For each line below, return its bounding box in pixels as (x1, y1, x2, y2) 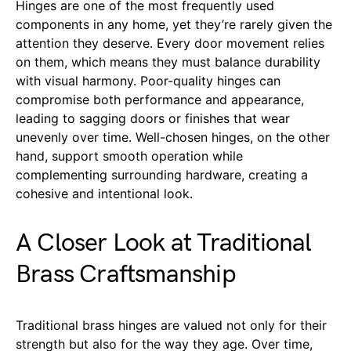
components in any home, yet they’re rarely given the (16, 16, 332, 33)
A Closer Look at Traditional (16, 228, 312, 259)
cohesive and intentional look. (16, 186, 193, 202)
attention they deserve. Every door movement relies (16, 35, 324, 52)
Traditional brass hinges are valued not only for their (16, 317, 327, 334)
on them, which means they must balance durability (16, 54, 320, 71)
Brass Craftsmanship (16, 259, 236, 291)
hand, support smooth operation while (16, 148, 243, 165)
